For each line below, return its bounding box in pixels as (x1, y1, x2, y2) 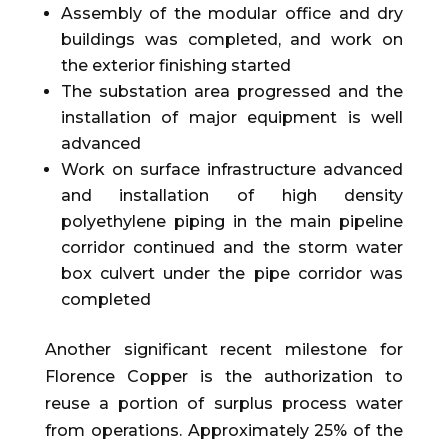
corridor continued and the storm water (60, 238, 404, 258)
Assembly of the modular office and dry (60, 4, 404, 24)
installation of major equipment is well (60, 108, 404, 128)
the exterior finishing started (60, 56, 291, 76)
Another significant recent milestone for (44, 340, 404, 360)
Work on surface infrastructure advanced (60, 160, 404, 180)
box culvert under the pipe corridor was (60, 264, 404, 284)
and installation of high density (60, 186, 404, 206)
